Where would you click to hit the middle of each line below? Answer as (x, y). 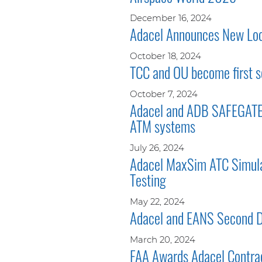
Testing (148, 180)
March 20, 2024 (163, 239)
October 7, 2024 (164, 94)
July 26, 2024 (157, 147)
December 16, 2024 (171, 18)
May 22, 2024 (157, 201)
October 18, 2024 (166, 56)
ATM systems (163, 126)
